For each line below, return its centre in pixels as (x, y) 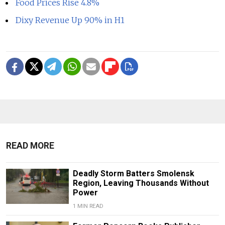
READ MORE (30, 146)
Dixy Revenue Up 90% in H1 (70, 20)
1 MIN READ (88, 206)
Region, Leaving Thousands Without (141, 183)
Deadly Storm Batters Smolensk (133, 174)
